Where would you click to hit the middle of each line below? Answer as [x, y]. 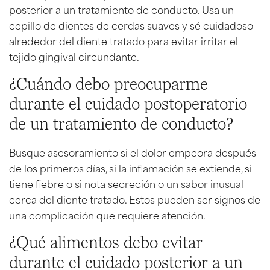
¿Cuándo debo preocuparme [108, 84]
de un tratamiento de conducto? [121, 124]
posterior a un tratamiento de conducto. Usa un [121, 9]
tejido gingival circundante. [74, 56]
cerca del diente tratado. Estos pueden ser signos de [135, 199]
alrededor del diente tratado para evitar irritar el [124, 40]
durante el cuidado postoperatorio [128, 104]
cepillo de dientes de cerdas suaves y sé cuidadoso [131, 24]
